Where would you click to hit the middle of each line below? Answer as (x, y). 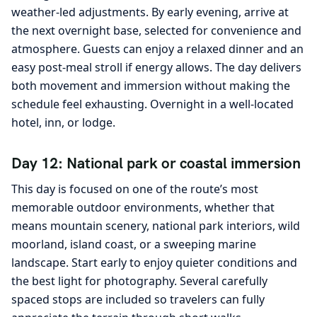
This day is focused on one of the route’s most (135, 189)
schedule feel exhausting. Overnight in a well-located (152, 104)
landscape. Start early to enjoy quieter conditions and (154, 263)
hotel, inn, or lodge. (63, 122)
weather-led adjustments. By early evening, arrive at (150, 12)
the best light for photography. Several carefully (139, 281)
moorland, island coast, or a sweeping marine (134, 244)
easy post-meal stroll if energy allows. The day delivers (156, 67)
